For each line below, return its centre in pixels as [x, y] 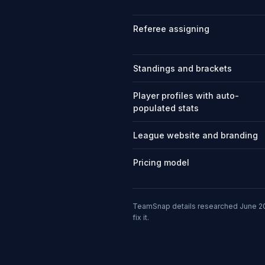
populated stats [166, 108]
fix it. [141, 217]
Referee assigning [171, 29]
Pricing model [161, 162]
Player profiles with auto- [186, 96]
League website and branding [195, 135]
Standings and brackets [182, 68]
